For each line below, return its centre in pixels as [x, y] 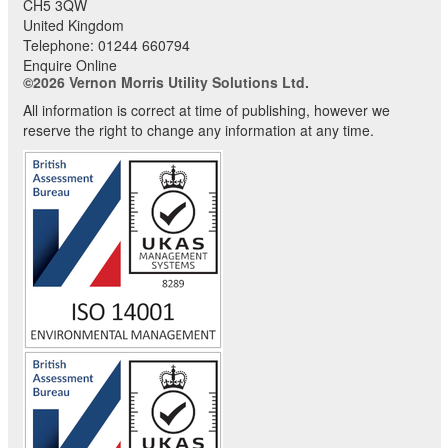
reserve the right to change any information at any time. [198, 130]
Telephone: [60, 45]
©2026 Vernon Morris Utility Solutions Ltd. [165, 82]
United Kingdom [73, 25]
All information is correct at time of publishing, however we [206, 110]
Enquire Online [69, 65]
